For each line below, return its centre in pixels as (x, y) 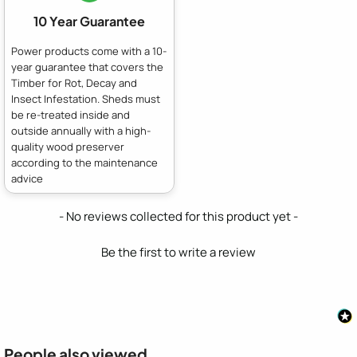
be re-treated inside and (71, 114)
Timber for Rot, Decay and (74, 82)
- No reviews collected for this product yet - (178, 216)
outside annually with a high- (81, 130)
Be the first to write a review (178, 252)
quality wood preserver (68, 146)
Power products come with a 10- (89, 51)
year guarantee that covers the (87, 67)
